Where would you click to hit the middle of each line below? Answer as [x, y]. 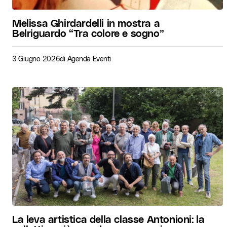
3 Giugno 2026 [36, 59]
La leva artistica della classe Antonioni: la [108, 219]
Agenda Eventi [89, 59]
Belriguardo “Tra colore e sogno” [88, 33]
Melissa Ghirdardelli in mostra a [86, 23]
